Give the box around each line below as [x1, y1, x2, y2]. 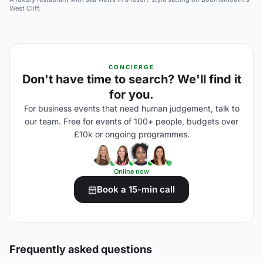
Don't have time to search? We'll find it [22, 72, 241, 86]
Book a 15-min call [97, 184, 175, 195]
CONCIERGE [109, 63, 154, 70]
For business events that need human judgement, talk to [23, 103, 240, 113]
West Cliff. [9, 4, 41, 12]
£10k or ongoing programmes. [73, 129, 190, 139]
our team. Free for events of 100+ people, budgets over [25, 116, 238, 126]
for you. [109, 87, 154, 102]
